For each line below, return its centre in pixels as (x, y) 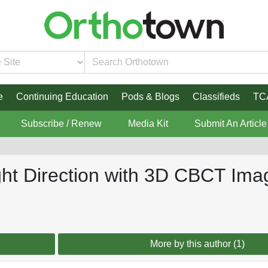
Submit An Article (230, 124)
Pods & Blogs (150, 97)
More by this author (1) (198, 244)
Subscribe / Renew (61, 124)
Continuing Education (62, 97)
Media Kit (148, 124)
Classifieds (216, 97)
